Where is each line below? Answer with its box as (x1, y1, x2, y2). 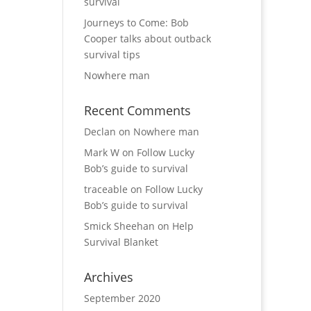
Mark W (83, 146, 119, 159)
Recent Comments (83, 102, 191, 119)
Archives (83, 269, 133, 285)
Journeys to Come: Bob (83, 16, 189, 29)
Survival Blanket (83, 235, 158, 249)
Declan (83, 125, 116, 138)
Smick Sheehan (83, 219, 155, 233)
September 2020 (83, 292, 160, 305)
